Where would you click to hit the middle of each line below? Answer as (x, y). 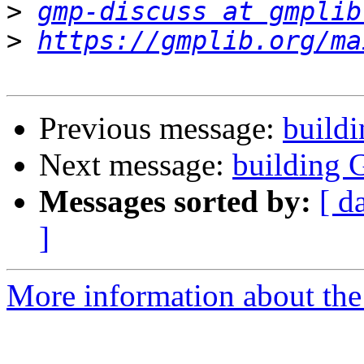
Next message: (136, 165)
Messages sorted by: (175, 201)
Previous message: (161, 128)
